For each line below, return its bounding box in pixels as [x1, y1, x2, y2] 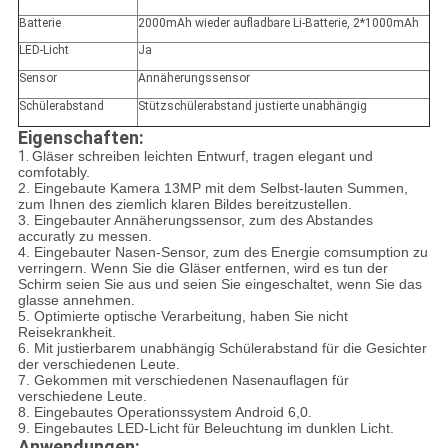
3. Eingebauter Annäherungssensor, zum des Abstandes [17, 212, 373, 229]
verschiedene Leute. [17, 388, 147, 405]
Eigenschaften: [17, 127, 144, 149]
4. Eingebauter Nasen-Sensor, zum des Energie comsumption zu [17, 244, 428, 261]
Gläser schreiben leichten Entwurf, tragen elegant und [31, 148, 373, 165]
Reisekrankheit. [17, 324, 116, 341]
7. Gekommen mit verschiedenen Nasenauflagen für [17, 372, 349, 389]
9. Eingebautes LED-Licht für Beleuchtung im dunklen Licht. [17, 420, 394, 437]
